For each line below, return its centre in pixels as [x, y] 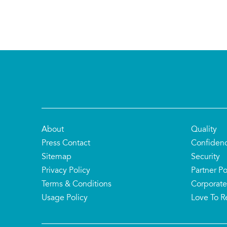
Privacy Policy [66, 171]
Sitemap [56, 157]
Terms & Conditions [77, 185]
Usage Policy [65, 198]
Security [205, 157]
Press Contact [66, 144]
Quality [204, 130]
